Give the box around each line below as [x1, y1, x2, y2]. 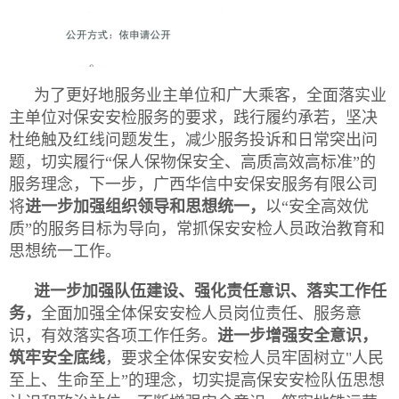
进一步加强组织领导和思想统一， [25, 198, 265, 216]
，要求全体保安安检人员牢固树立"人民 [105, 349, 384, 368]
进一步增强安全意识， [217, 327, 378, 346]
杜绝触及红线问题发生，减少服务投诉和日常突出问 [9, 131, 378, 150]
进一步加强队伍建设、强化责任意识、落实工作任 [34, 282, 387, 301]
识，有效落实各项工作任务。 [9, 327, 217, 346]
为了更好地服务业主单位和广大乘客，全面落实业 [34, 86, 387, 105]
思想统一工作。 [9, 242, 121, 261]
